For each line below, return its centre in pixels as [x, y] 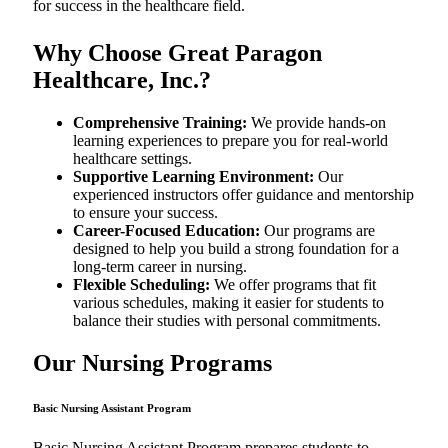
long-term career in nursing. [160, 266]
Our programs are [317, 230]
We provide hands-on [316, 122]
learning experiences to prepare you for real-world [230, 140]
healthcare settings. [132, 158]
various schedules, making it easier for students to [228, 302]
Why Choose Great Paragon [177, 52]
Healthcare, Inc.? [122, 79]
